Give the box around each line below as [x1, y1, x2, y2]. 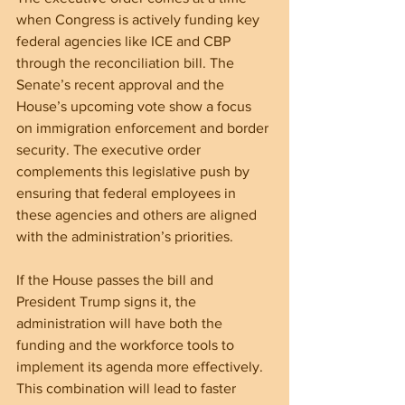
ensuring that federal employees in [16, 185, 240, 202]
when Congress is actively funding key [16, 12, 263, 28]
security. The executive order [16, 142, 204, 158]
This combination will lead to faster [16, 381, 240, 397]
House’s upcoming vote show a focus [16, 99, 255, 115]
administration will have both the [16, 316, 226, 332]
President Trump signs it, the [16, 294, 200, 310]
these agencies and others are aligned [16, 207, 260, 223]
